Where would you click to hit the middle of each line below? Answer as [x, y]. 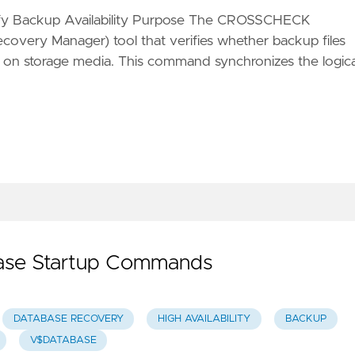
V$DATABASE [63, 341]
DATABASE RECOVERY [68, 319]
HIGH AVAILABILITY [204, 319]
